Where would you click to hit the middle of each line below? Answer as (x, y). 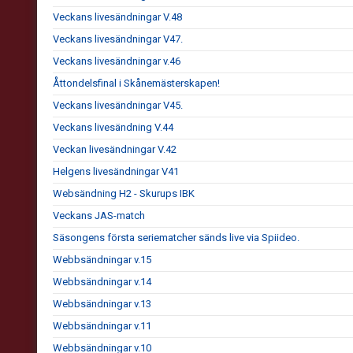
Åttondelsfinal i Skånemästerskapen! (136, 83)
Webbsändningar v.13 (102, 304)
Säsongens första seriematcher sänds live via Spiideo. (176, 238)
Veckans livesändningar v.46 (117, 61)
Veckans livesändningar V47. (118, 39)
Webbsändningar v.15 (102, 260)
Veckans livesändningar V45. (118, 105)
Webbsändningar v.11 (102, 326)
